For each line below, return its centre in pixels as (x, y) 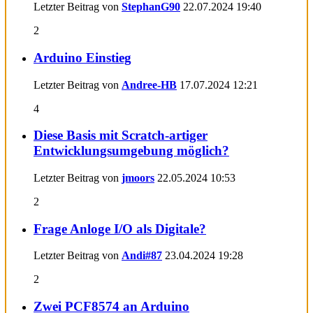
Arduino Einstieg (82, 57)
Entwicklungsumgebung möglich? (131, 151)
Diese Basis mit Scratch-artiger (121, 136)
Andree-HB (149, 85)
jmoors (138, 178)
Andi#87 (142, 256)
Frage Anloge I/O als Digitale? (120, 228)
